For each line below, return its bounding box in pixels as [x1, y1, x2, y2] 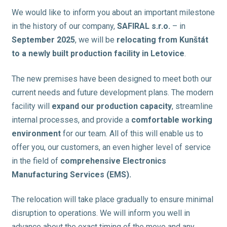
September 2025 [11, 34, 75, 45]
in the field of [11, 156, 60, 166]
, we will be [74, 34, 117, 45]
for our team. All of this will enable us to [60, 128, 203, 138]
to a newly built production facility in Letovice [11, 48, 184, 58]
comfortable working [131, 115, 212, 125]
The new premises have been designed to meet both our [11, 73, 212, 84]
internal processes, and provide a [11, 115, 131, 125]
